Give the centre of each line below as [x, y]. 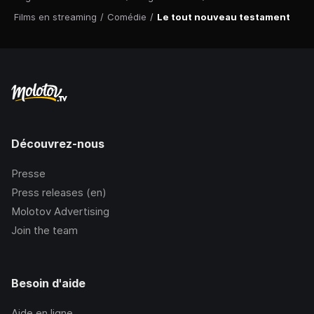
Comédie [127, 17]
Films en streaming [55, 17]
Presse [28, 174]
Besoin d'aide [48, 284]
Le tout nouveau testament [224, 17]
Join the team [45, 231]
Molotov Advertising [60, 212]
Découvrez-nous [58, 144]
